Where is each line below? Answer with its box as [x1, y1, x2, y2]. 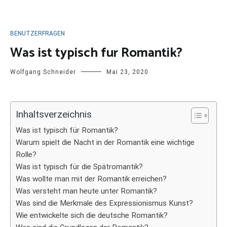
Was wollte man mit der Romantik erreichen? [16, 174, 167, 184]
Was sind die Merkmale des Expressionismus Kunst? [16, 199, 193, 208]
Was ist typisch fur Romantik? [10, 42, 182, 64]
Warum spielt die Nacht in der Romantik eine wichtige [16, 138, 195, 147]
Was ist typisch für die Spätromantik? [16, 162, 143, 172]
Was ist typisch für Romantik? [16, 126, 118, 135]
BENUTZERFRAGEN [10, 30, 65, 37]
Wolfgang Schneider [10, 68, 76, 76]
